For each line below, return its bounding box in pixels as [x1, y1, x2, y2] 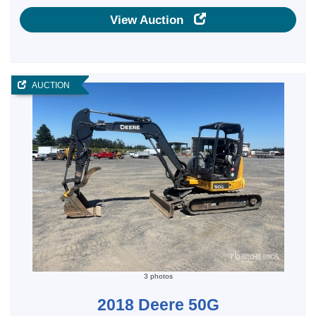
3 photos [143, 272, 173, 280]
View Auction [110, 12, 194, 27]
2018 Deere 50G [97, 295, 219, 314]
